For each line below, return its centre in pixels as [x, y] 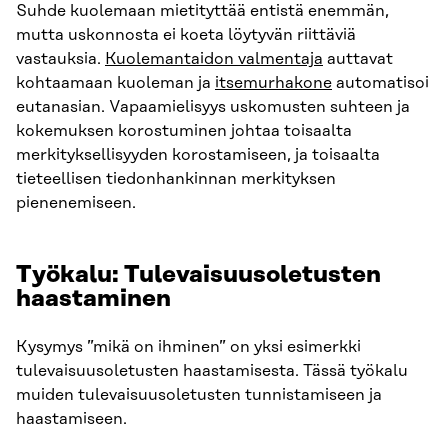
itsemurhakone [273, 83]
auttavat [358, 59]
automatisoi [380, 83]
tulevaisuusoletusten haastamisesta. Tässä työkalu [212, 371]
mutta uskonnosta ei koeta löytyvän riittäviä [186, 35]
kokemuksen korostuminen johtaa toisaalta [184, 131]
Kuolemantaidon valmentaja [214, 59]
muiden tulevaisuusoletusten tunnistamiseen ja [199, 395]
